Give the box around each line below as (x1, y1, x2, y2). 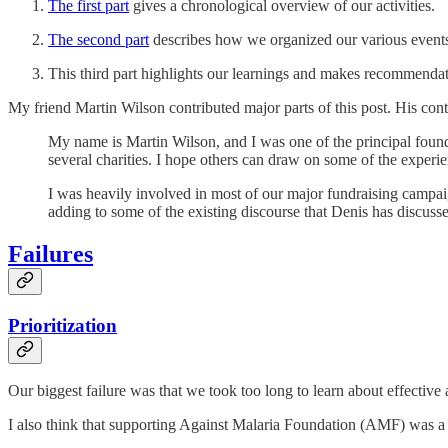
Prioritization (8, 314, 117, 336)
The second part (48, 30, 149, 48)
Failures (8, 240, 93, 267)
